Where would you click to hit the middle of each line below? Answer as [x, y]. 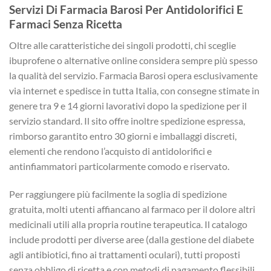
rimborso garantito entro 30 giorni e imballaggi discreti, [123, 136]
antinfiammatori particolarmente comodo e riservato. [119, 166]
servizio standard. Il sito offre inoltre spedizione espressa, [127, 121]
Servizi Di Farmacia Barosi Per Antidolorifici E [126, 10]
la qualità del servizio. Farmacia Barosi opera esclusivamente [133, 76]
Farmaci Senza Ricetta [66, 24]
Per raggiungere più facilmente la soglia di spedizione [118, 194]
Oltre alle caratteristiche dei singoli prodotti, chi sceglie [122, 45]
